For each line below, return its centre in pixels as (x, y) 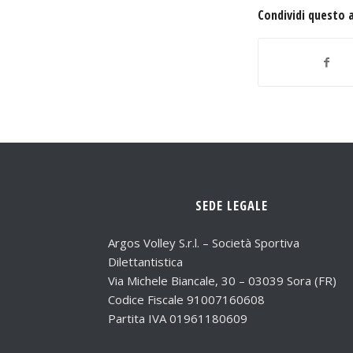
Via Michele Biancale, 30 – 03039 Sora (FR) (222, 280)
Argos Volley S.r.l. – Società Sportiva (204, 242)
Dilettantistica (145, 261)
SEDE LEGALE (231, 205)
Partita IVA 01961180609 (178, 318)
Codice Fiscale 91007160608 (186, 299)
